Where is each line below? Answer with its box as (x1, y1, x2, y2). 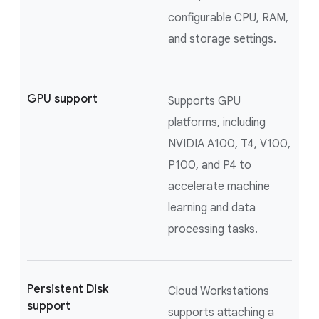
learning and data (168, 200, 256, 215)
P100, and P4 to (168, 157, 251, 172)
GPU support (27, 91, 98, 106)
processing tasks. (168, 221, 258, 236)
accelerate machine (168, 179, 270, 194)
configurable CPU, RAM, (168, 10, 288, 25)
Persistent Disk (27, 281, 108, 296)
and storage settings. (168, 31, 276, 46)
